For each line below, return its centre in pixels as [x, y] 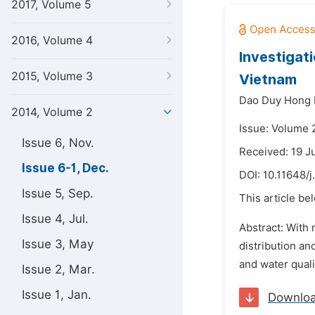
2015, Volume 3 [52, 76]
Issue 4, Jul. [55, 219]
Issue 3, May [58, 244]
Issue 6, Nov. [58, 143]
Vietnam [268, 79]
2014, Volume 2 [52, 112]
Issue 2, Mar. [58, 269]
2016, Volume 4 [52, 40]
